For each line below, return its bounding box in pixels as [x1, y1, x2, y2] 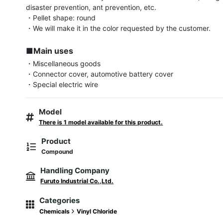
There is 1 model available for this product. [39, 118, 163, 126]
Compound [41, 148, 74, 155]
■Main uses [26, 46, 74, 56]
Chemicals [39, 208, 72, 215]
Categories [39, 196, 80, 205]
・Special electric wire [26, 80, 99, 89]
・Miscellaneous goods [26, 59, 101, 68]
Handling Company [40, 166, 110, 175]
